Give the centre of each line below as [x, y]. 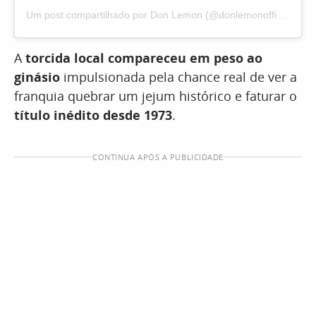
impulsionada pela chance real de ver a [178, 77]
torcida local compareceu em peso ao [144, 58]
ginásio [37, 77]
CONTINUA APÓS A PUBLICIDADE [158, 157]
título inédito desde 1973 [93, 115]
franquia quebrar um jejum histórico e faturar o [156, 96]
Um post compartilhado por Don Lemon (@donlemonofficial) [281, 15]
